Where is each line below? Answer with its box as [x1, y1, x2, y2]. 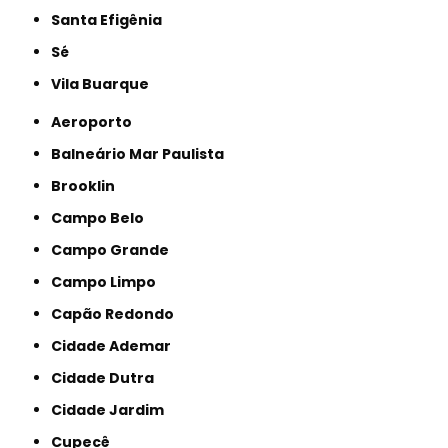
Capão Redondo [62, 303, 175, 324]
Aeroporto [61, 111, 133, 132]
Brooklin [61, 175, 116, 196]
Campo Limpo [62, 271, 157, 292]
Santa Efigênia [60, 9, 163, 30]
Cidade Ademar [62, 335, 172, 356]
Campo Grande [62, 239, 170, 260]
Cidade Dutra [62, 367, 155, 388]
